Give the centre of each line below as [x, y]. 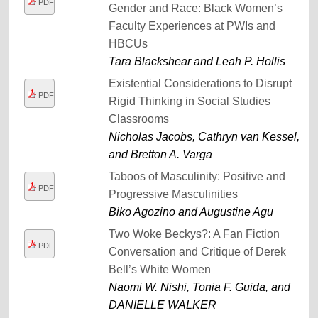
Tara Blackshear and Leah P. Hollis [197, 61]
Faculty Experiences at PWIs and [192, 26]
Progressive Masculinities [173, 194]
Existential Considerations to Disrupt [200, 83]
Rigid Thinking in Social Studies [189, 101]
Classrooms [138, 119]
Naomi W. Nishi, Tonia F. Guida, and [199, 287]
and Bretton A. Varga [160, 154]
